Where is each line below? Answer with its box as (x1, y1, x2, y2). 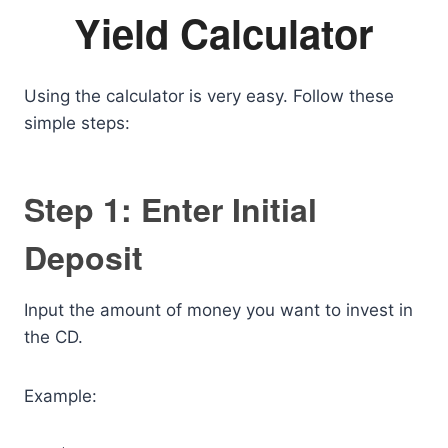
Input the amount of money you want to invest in (24, 300, 413, 320)
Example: (24, 386, 97, 406)
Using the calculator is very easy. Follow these (24, 86, 394, 106)
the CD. (24, 327, 83, 347)
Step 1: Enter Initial (24, 186, 317, 232)
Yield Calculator (74, 4, 374, 61)
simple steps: (24, 113, 130, 133)
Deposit (24, 234, 143, 280)
